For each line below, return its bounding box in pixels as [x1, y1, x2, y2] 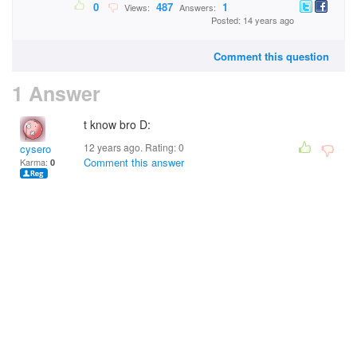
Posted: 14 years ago [211, 14, 294, 27]
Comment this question [214, 49, 329, 64]
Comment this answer [84, 155, 184, 170]
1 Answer [12, 79, 100, 108]
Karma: [20, 155, 50, 168]
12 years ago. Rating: [84, 140, 178, 154]
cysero [20, 141, 51, 156]
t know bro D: [84, 116, 151, 132]
